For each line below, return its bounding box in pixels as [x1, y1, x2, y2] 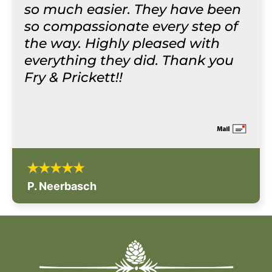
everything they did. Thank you [24, 52, 234, 69]
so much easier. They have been [24, 1, 241, 18]
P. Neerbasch [27, 180, 97, 192]
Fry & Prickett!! [24, 69, 123, 86]
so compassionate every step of [24, 18, 238, 35]
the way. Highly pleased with [24, 35, 220, 52]
